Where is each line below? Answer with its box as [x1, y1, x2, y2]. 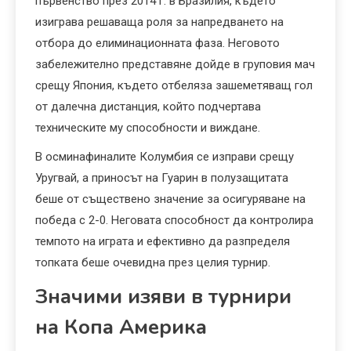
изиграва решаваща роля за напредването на [35, 15, 284, 30]
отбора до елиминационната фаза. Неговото [35, 36, 280, 51]
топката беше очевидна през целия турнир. [35, 255, 270, 270]
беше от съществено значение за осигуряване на [35, 192, 306, 207]
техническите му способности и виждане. [35, 121, 260, 136]
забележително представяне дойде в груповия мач [35, 57, 315, 72]
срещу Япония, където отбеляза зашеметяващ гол [35, 78, 313, 93]
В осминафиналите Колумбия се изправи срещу [35, 150, 294, 165]
